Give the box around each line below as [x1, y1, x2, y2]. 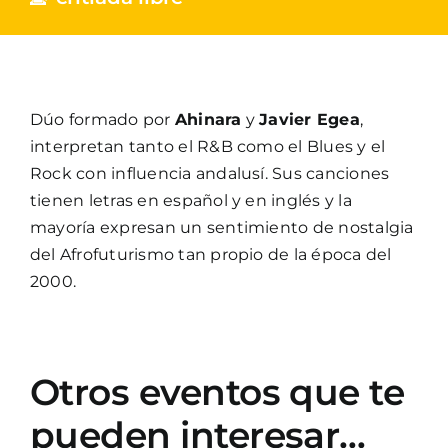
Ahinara [174, 110, 242, 129]
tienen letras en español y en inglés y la [29, 191, 352, 210]
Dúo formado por [29, 110, 175, 129]
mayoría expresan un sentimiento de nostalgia [29, 218, 414, 237]
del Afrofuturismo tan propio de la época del [29, 245, 392, 264]
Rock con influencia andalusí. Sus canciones [29, 164, 390, 183]
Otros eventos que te [29, 370, 405, 414]
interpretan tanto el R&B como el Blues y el [29, 137, 386, 156]
